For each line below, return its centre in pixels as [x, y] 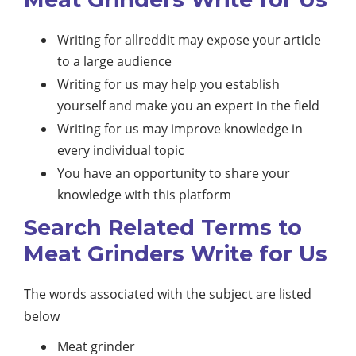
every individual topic [121, 151]
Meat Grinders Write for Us [176, 254]
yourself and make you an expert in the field [188, 106]
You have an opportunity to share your [174, 174]
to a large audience [114, 62]
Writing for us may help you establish [168, 85]
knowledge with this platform [144, 195]
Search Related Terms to [163, 228]
